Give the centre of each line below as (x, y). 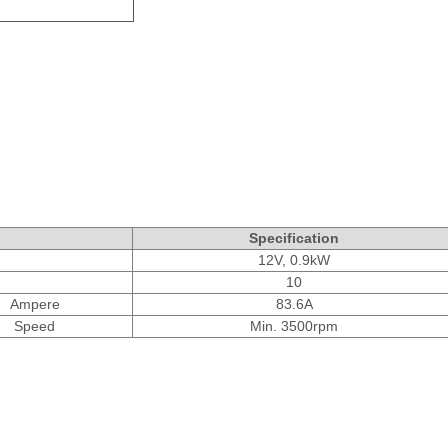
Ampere (34, 303)
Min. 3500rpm (294, 325)
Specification (294, 237)
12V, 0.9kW (294, 259)
